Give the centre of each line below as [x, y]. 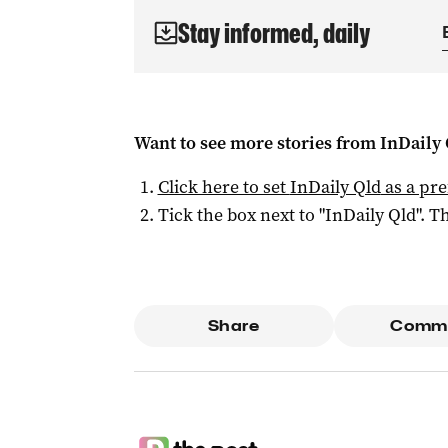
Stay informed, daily [273, 33]
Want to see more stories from [256, 143]
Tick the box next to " [241, 215]
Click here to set [223, 187]
